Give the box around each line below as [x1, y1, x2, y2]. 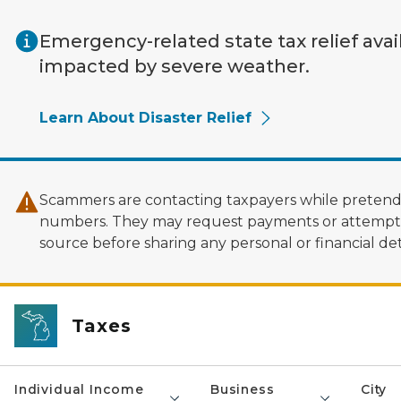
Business [209, 381, 275, 397]
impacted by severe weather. [39, 55, 310, 77]
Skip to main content [8, 11, 153, 27]
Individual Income [14, 381, 144, 397]
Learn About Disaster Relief [39, 109, 252, 126]
